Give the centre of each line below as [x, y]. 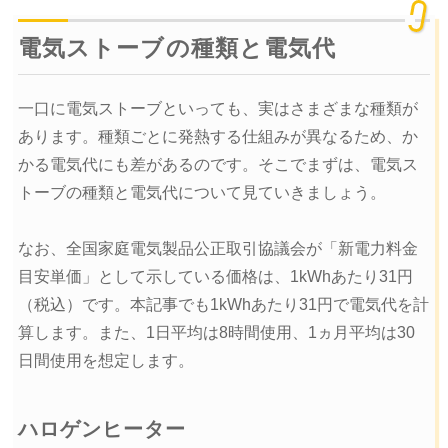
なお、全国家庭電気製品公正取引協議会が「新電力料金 [217, 249]
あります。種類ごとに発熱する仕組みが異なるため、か [217, 137]
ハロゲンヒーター [101, 429]
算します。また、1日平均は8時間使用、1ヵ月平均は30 [216, 333]
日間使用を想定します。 [105, 361]
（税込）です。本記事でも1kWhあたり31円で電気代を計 [223, 305]
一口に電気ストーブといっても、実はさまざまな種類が [217, 109]
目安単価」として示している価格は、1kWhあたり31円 [215, 277]
